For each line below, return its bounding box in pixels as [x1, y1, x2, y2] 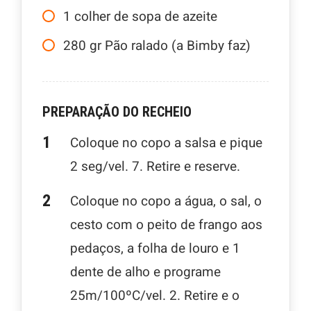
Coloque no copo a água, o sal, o [70, 192, 262, 212]
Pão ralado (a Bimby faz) [105, 36, 251, 56]
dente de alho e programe [70, 262, 221, 283]
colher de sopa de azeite [74, 7, 217, 27]
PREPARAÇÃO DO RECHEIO [42, 103, 192, 121]
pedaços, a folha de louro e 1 [70, 239, 240, 259]
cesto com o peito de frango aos [70, 215, 262, 235]
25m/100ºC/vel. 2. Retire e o [70, 286, 239, 306]
